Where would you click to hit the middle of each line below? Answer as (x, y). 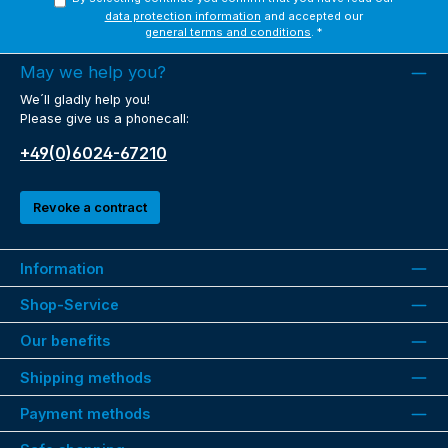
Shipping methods (85, 377)
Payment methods (85, 414)
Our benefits (65, 341)
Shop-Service (69, 304)
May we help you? (93, 71)
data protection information (182, 15)
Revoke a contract (90, 207)
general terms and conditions (228, 31)
